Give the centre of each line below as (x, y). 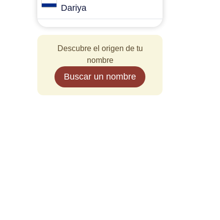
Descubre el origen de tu (100, 48)
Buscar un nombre (100, 77)
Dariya (74, 8)
